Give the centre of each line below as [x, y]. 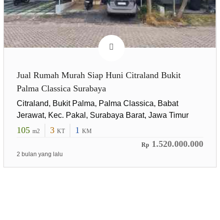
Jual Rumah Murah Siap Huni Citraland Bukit [98, 75]
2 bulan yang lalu [40, 154]
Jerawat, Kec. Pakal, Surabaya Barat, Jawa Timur [102, 115]
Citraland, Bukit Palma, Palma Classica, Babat [97, 104]
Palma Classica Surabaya [61, 89]
